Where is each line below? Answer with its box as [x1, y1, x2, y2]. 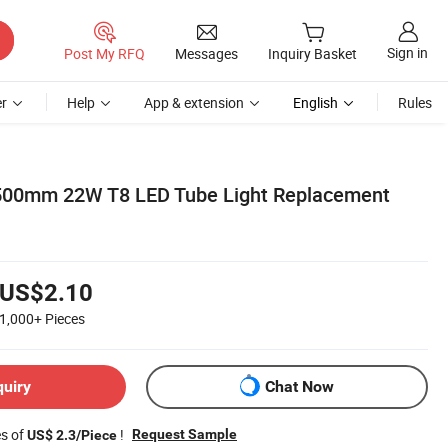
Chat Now [265, 377, 334, 397]
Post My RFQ [64, 43, 145, 63]
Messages [175, 43, 238, 63]
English [293, 93, 338, 112]
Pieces [45, 308, 85, 328]
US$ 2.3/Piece [27, 426, 117, 443]
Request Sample [132, 425, 237, 442]
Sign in [387, 43, 428, 63]
